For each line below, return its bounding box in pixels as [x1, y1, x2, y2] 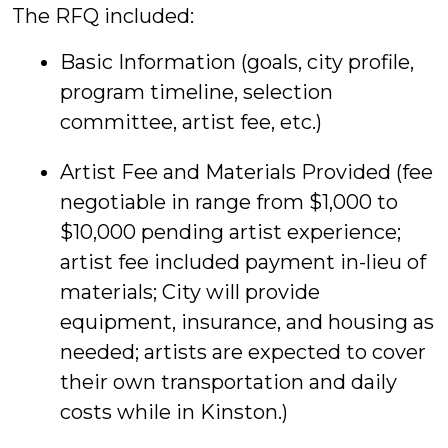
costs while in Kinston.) [60, 400, 288, 425]
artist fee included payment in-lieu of [60, 250, 426, 275]
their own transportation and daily [60, 370, 397, 395]
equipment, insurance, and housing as [60, 310, 434, 335]
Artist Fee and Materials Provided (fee [60, 160, 433, 185]
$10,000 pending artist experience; [60, 220, 401, 245]
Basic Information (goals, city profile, [60, 50, 414, 75]
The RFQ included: [12, 4, 194, 29]
